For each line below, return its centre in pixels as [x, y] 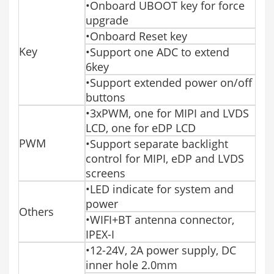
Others [36, 211]
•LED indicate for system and [160, 189]
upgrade [107, 20]
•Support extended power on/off [169, 82]
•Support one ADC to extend [157, 52]
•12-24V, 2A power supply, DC [161, 250]
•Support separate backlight [157, 143]
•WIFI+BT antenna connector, [160, 219]
